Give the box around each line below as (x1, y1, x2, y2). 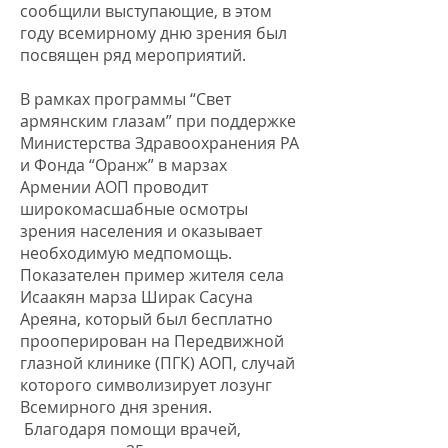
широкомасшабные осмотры (20, 198, 248, 220)
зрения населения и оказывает (20, 220, 262, 242)
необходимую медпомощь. (20, 242, 232, 264)
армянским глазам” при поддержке (20, 110, 296, 132)
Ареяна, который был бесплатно (20, 308, 273, 330)
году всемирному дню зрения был (20, 22, 287, 44)
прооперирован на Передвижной (20, 330, 284, 352)
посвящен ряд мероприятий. (20, 44, 246, 66)
